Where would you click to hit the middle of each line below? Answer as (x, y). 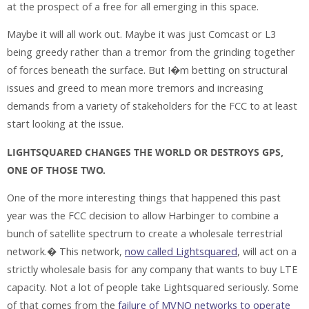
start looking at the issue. (65, 124)
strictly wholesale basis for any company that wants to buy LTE (152, 270)
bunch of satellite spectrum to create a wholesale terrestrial (145, 234)
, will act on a (267, 252)
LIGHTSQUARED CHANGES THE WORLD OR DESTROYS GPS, (145, 152)
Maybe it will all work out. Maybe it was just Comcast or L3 (141, 34)
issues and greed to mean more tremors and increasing (135, 88)
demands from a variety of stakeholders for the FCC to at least (152, 106)
